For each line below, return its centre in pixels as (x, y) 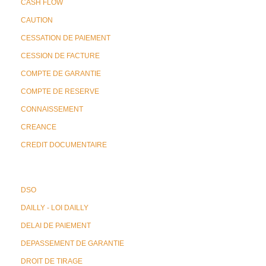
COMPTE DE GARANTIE (61, 74)
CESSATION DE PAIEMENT (66, 38)
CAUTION (37, 20)
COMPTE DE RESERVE (60, 91)
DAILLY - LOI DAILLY (55, 208)
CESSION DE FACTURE (60, 56)
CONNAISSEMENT (52, 109)
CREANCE (39, 127)
